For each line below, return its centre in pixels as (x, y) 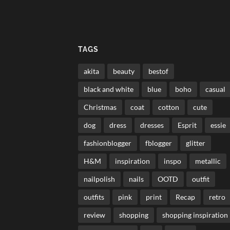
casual (215, 89)
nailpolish (99, 179)
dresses (152, 125)
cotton (169, 107)
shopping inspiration (195, 215)
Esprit (187, 125)
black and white (109, 89)
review (94, 215)
